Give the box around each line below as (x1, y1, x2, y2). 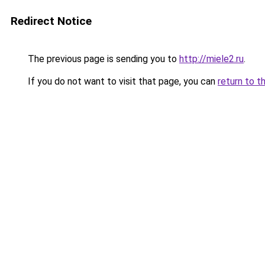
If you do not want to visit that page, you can (25, 76, 218, 87)
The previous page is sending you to (25, 53, 179, 64)
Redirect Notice (11, 14, 92, 28)
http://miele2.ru (179, 53, 244, 64)
